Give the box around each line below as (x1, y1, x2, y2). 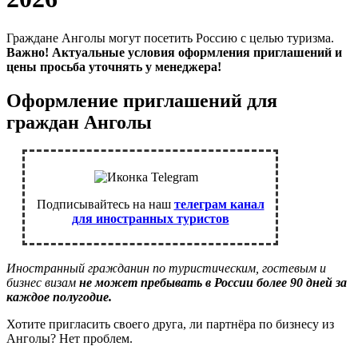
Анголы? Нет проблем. (6, 331, 133, 345)
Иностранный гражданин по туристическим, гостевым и (6, 261, 326, 275)
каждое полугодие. (6, 289, 112, 304)
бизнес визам (6, 275, 76, 289)
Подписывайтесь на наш (36, 197, 174, 211)
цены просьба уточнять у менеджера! (6, 59, 221, 74)
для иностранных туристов (71, 211, 229, 225)
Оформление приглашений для (6, 89, 277, 111)
